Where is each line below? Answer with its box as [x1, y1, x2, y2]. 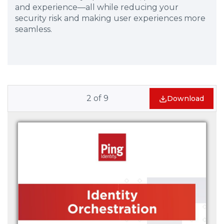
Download [167, 94, 204, 103]
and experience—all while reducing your [15, 2, 178, 12]
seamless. [15, 24, 52, 34]
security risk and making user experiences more [15, 13, 205, 23]
